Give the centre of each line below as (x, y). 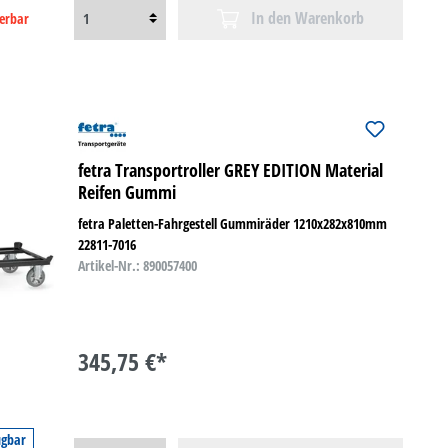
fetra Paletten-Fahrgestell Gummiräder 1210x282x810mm (232, 224)
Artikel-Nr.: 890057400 (137, 266)
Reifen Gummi (126, 192)
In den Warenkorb (308, 18)
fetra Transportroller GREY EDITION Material (230, 170)
